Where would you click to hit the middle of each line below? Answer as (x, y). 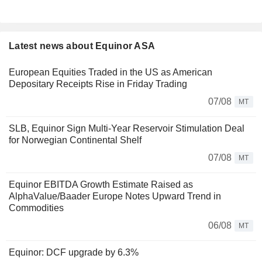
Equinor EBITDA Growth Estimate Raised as (101, 185)
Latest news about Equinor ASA (82, 46)
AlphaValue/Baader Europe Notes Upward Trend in (115, 196)
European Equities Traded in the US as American (111, 73)
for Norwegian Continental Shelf (75, 140)
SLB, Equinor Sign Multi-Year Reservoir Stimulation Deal (127, 129)
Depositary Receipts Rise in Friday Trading (98, 84)
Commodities (36, 208)
